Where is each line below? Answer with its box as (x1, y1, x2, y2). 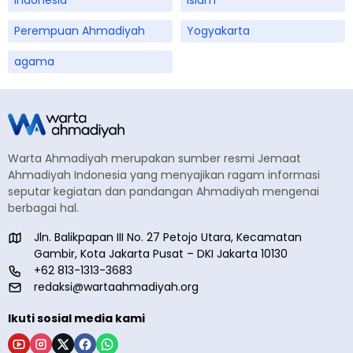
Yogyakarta (187, 22, 250, 39)
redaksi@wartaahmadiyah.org (34, 278, 199, 295)
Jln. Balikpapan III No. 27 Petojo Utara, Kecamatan (34, 229, 302, 245)
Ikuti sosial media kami (8, 310, 145, 326)
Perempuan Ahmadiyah (14, 22, 145, 39)
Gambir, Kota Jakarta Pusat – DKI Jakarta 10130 (34, 245, 288, 262)
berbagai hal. (8, 199, 79, 216)
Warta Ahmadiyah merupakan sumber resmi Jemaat (8, 150, 301, 166)
